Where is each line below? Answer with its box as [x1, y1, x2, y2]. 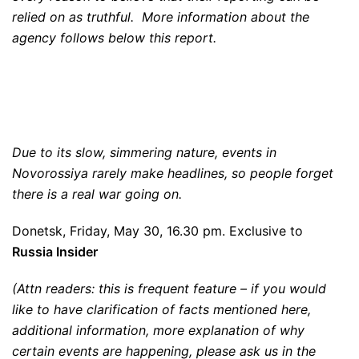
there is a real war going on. [12, 186, 182, 202]
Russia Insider [12, 244, 98, 260]
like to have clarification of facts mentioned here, [12, 301, 311, 317]
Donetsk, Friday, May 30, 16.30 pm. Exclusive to [12, 223, 303, 239]
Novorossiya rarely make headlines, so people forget [12, 165, 333, 181]
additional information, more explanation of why [12, 322, 305, 338]
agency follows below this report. [12, 30, 216, 46]
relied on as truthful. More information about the [12, 9, 309, 25]
